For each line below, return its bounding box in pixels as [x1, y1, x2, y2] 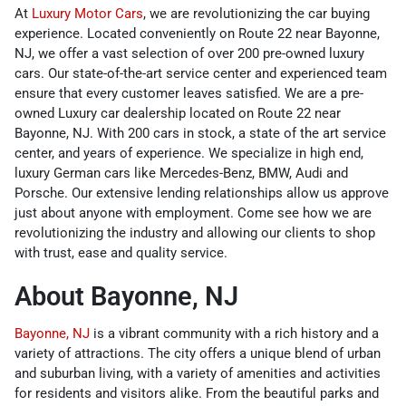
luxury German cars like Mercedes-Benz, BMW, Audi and [14, 164, 348, 181]
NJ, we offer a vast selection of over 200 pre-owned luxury [14, 44, 364, 62]
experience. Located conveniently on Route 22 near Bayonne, [14, 24, 380, 42]
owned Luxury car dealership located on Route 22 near [14, 104, 341, 121]
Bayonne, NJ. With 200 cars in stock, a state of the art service [14, 124, 386, 141]
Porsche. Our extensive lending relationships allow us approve [14, 184, 389, 201]
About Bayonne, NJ [14, 280, 238, 312]
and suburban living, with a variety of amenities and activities [14, 364, 381, 382]
